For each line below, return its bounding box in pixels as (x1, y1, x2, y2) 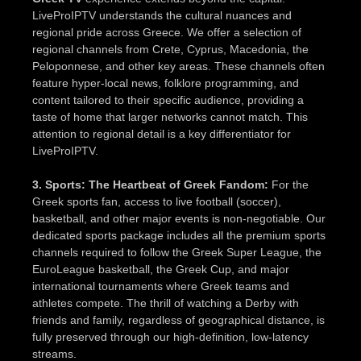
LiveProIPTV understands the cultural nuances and (32, 8, 292, 22)
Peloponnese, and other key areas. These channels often (32, 59, 325, 73)
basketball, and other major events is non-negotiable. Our (32, 211, 326, 225)
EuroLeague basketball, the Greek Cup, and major (32, 262, 289, 276)
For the (268, 177, 309, 191)
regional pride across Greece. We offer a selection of (32, 25, 301, 39)
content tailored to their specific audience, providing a (32, 93, 304, 106)
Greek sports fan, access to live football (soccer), (32, 194, 281, 208)
